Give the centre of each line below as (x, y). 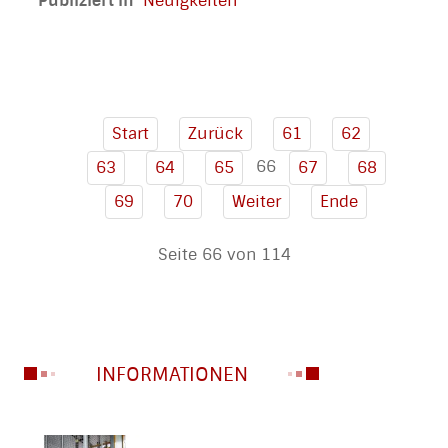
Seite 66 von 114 (224, 254)
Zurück (215, 133)
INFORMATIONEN (172, 374)
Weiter (256, 201)
